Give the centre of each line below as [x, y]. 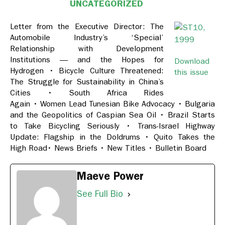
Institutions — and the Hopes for [87, 60]
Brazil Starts [190, 115]
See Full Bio [100, 194]
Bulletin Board [180, 148]
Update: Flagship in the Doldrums [77, 137]
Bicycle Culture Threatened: [108, 71]
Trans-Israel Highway [173, 126]
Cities [29, 93]
